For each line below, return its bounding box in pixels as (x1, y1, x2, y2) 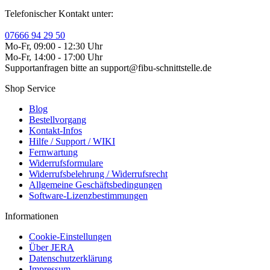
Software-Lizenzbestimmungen (29, 190, 148, 201)
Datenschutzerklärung (29, 253, 112, 263)
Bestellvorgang (29, 114, 86, 125)
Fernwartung (29, 146, 78, 157)
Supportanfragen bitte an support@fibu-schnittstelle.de (5, 62, 212, 73)
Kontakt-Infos (29, 125, 82, 136)
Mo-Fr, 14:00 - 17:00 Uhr (5, 51, 102, 62)
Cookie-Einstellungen (29, 231, 111, 242)
